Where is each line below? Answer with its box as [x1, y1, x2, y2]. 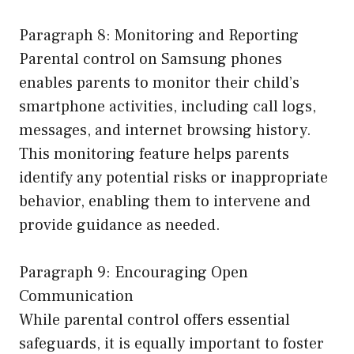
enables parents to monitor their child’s [19, 72, 299, 93]
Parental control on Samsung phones [19, 48, 282, 70]
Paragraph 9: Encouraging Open [19, 262, 248, 283]
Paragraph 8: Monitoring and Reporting [19, 24, 299, 46]
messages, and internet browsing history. [19, 119, 311, 141]
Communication [19, 285, 134, 307]
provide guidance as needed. [19, 214, 220, 235]
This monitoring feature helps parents [19, 143, 289, 164]
